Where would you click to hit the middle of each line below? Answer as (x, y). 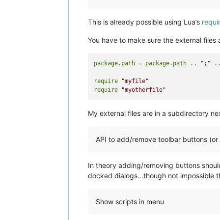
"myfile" (135, 81)
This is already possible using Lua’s (145, 22)
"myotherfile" (144, 90)
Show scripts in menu (130, 202)
